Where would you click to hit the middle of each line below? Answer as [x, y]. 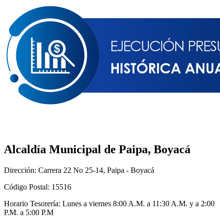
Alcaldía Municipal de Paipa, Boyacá [97, 150]
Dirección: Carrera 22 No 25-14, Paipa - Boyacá [79, 170]
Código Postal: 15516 [38, 187]
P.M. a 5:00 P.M [29, 213]
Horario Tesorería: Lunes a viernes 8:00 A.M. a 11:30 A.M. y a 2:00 [109, 204]
